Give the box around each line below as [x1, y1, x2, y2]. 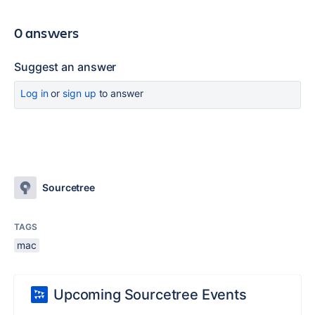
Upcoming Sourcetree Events [53, 285, 247, 303]
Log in [20, 86, 49, 99]
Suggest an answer [14, 59, 117, 74]
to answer [96, 86, 143, 99]
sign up [63, 86, 96, 99]
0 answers [14, 22, 79, 42]
